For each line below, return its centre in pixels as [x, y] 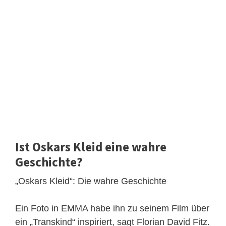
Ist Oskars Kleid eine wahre [91, 147]
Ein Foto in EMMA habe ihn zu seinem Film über [112, 208]
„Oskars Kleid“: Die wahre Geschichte [91, 181]
